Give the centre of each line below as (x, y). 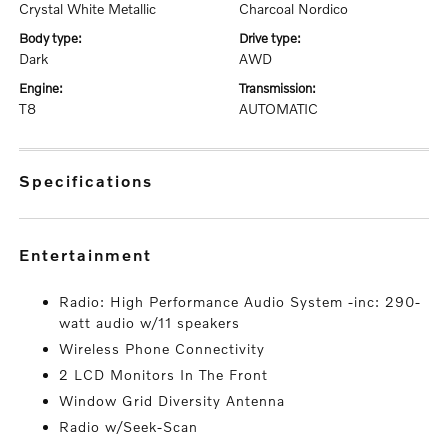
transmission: (280, 88)
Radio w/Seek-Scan (129, 426)
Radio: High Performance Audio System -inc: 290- (240, 301)
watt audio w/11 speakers (150, 322)
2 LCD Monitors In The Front (164, 374)
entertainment (92, 254)
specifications (93, 180)
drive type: (274, 38)
